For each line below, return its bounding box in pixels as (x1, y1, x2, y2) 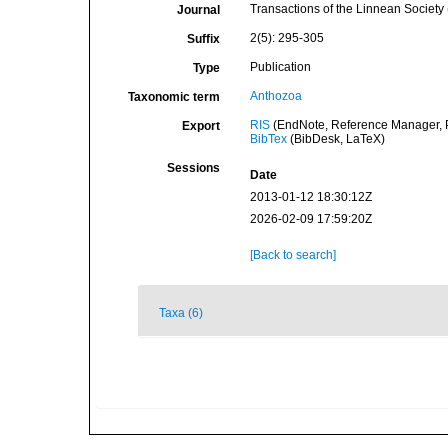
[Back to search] (249, 248, 336, 262)
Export (181, 119, 220, 133)
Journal (176, 3, 220, 17)
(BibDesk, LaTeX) (286, 132, 385, 146)
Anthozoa (249, 89, 302, 103)
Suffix (186, 32, 220, 46)
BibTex (249, 132, 287, 146)
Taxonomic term (127, 90, 220, 104)
